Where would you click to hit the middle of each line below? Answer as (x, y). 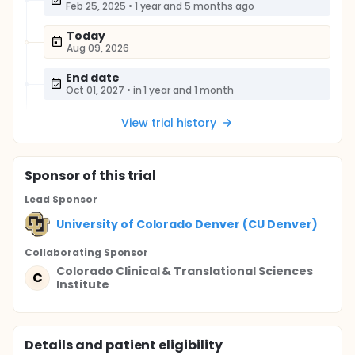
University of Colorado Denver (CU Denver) (187, 224)
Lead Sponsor (61, 199)
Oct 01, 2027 (95, 90)
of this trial (118, 176)
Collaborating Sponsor (87, 252)
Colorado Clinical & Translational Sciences (185, 271)
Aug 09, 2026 (98, 48)
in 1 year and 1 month (183, 90)
